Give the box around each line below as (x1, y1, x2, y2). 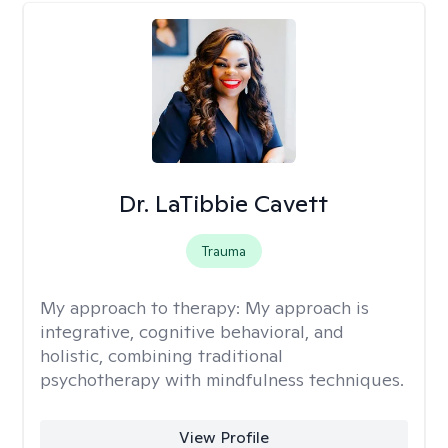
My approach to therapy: (40, 296, 245, 319)
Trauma (201, 242, 246, 260)
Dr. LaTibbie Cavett (119, 188, 329, 219)
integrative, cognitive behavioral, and (40, 320, 344, 343)
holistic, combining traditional (40, 344, 283, 367)
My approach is (245, 296, 369, 319)
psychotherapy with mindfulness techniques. (40, 368, 404, 391)
